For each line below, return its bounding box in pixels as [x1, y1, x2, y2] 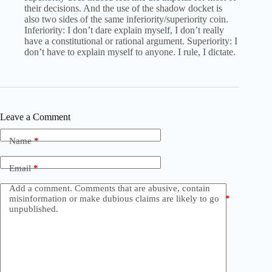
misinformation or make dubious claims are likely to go [9, 193, 219, 203]
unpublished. [9, 203, 58, 214]
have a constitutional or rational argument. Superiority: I [24, 36, 237, 47]
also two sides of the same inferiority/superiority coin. [24, 14, 228, 25]
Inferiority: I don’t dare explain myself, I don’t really [24, 25, 224, 36]
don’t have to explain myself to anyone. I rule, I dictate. [24, 47, 236, 58]
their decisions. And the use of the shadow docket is [24, 3, 222, 14]
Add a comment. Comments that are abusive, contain [9, 183, 210, 193]
